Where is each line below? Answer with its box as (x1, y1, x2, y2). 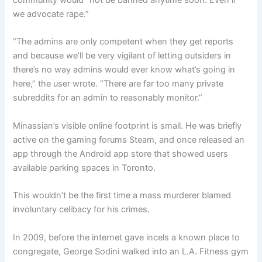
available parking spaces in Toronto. (13, 162, 156, 173)
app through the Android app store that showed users (13, 148, 229, 159)
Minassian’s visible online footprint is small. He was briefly (13, 120, 242, 131)
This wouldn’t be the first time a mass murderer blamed (13, 190, 232, 201)
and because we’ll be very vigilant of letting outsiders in (13, 50, 232, 61)
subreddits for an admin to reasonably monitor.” (13, 92, 203, 104)
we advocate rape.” (13, 9, 89, 20)
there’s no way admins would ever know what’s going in (13, 64, 236, 75)
